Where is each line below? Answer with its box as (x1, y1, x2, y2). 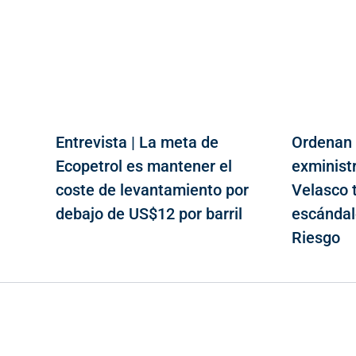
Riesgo (292, 228, 341, 248)
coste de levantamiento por (56, 180, 249, 200)
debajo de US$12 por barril (56, 204, 242, 224)
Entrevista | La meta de (56, 133, 219, 153)
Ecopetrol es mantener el (56, 157, 232, 176)
